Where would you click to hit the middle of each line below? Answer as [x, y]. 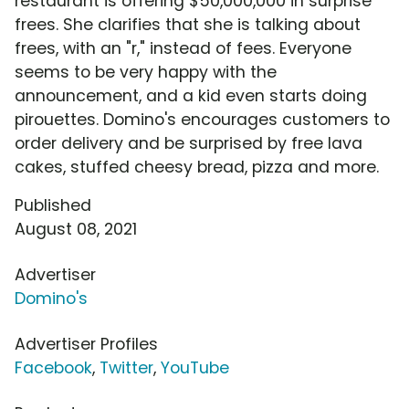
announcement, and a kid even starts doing [191, 96]
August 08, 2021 [76, 230]
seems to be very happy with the [146, 73]
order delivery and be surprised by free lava [189, 144]
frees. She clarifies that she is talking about [188, 25]
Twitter [126, 368]
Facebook [53, 368]
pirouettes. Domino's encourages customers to [202, 120]
